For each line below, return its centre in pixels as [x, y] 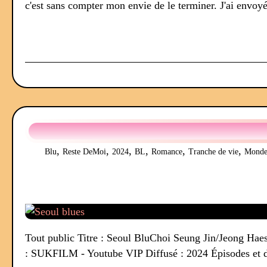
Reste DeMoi [84, 152]
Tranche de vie [213, 152]
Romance [167, 152]
